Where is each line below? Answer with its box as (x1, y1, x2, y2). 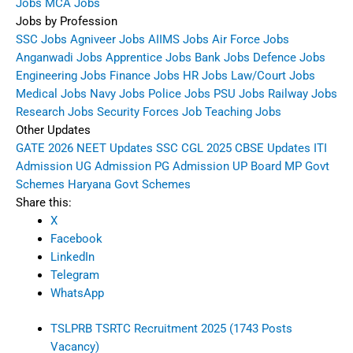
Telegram (50, 268, 99, 283)
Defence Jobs (253, 50, 325, 65)
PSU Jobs (214, 87, 265, 102)
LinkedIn (50, 250, 95, 265)
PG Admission (154, 159, 229, 174)
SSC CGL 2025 (156, 141, 232, 156)
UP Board (232, 159, 281, 174)
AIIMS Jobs (148, 32, 209, 47)
